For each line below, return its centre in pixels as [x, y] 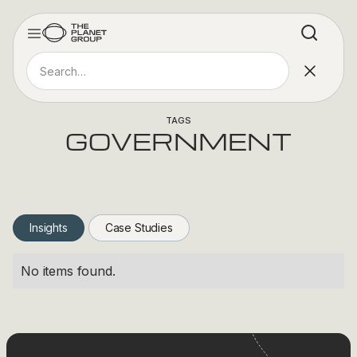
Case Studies [139, 228]
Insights [49, 228]
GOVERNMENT [178, 141]
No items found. [68, 271]
